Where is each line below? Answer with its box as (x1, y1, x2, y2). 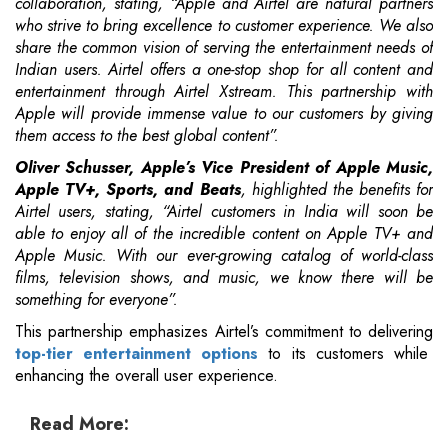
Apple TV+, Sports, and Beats (15, 178, 241, 202)
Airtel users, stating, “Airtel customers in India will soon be (15, 200, 433, 224)
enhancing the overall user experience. (15, 364, 278, 388)
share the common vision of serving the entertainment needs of (15, 36, 433, 60)
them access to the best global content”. (15, 124, 279, 148)
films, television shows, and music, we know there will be (15, 266, 433, 290)
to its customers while (258, 342, 428, 366)
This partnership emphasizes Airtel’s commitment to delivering (15, 320, 433, 344)
